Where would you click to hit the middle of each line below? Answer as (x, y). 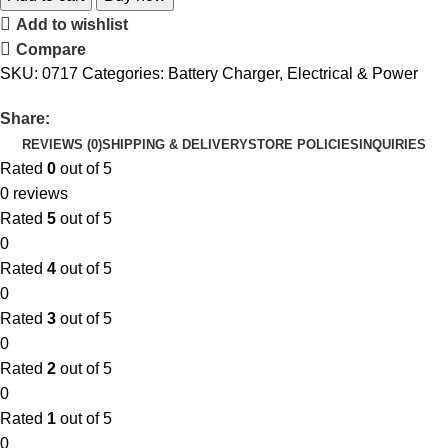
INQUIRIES (392, 144)
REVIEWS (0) (62, 144)
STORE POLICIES (303, 144)
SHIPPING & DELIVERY (175, 144)
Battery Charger (223, 73)
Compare (51, 49)
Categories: (123, 73)
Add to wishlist (72, 24)
